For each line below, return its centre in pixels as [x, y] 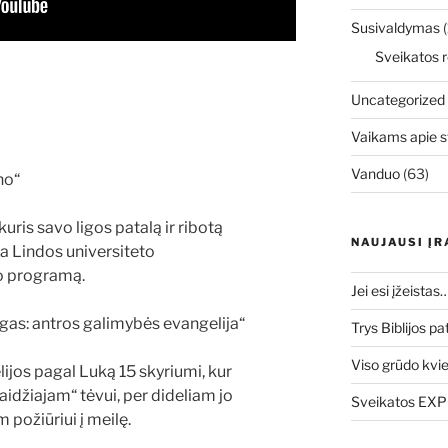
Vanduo [375, 174]
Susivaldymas [395, 28]
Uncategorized [397, 100]
